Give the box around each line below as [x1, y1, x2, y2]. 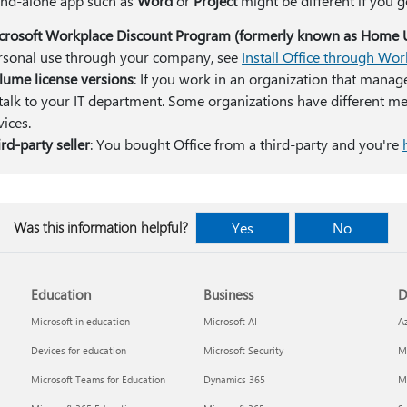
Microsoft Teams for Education [31, 372, 166, 386]
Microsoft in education [31, 314, 131, 328]
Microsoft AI [203, 314, 257, 328]
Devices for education [31, 343, 127, 357]
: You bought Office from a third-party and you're [90, 134, 403, 154]
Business [203, 285, 253, 303]
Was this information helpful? [14, 217, 188, 236]
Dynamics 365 [203, 372, 265, 386]
